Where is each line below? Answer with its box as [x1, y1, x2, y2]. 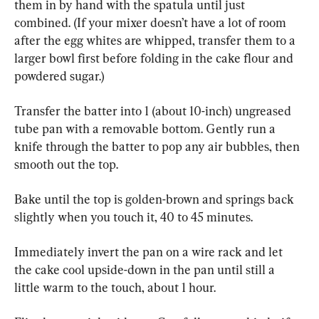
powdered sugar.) [14, 68, 105, 83]
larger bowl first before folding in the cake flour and [14, 51, 296, 66]
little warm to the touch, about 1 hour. [14, 280, 216, 295]
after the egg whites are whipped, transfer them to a [14, 33, 298, 48]
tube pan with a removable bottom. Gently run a [14, 121, 278, 136]
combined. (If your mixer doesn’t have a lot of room [14, 15, 289, 30]
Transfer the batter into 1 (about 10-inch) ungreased [14, 103, 294, 118]
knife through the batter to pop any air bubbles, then [14, 139, 303, 154]
